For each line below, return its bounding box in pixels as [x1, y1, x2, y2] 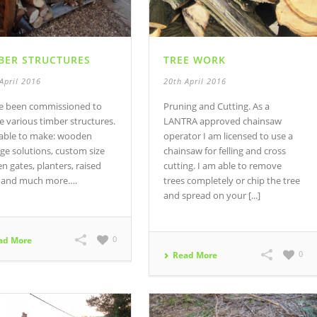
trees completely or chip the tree [163, 174, 301, 188]
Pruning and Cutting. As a [163, 100, 270, 113]
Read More [173, 249, 218, 262]
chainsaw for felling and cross [163, 144, 287, 158]
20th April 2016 [163, 76, 227, 87]
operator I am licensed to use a [163, 129, 294, 143]
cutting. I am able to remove [163, 159, 282, 173]
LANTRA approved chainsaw [163, 115, 282, 128]
